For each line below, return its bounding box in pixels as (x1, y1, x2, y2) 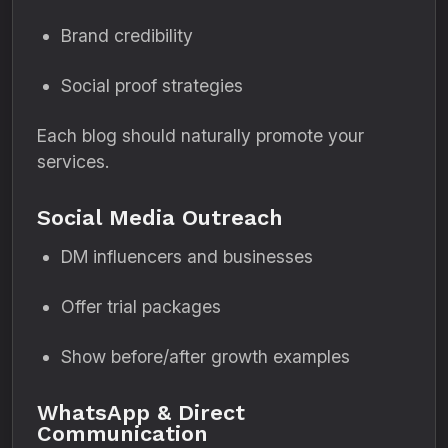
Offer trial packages (61, 296, 221, 317)
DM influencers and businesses (61, 246, 313, 267)
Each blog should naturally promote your (37, 125, 364, 146)
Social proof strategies (61, 75, 243, 96)
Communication (37, 421, 208, 446)
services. (37, 151, 109, 172)
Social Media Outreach (37, 205, 283, 230)
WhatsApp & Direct (37, 400, 245, 425)
